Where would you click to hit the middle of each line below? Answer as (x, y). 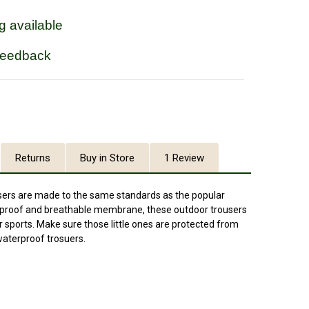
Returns (33, 158)
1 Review (184, 158)
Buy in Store (107, 158)
